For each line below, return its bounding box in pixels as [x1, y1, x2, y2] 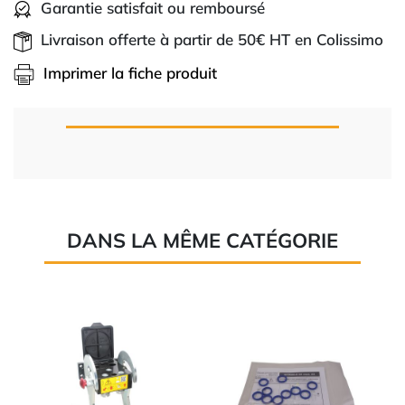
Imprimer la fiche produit [43, 62, 217, 82]
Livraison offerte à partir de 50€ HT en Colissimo [41, 30, 383, 49]
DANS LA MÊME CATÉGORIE [67, 228, 338, 253]
